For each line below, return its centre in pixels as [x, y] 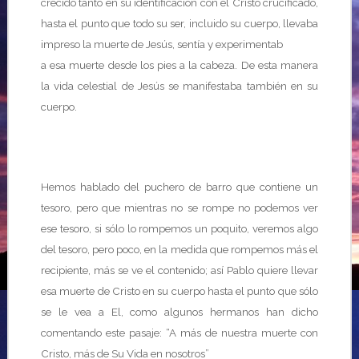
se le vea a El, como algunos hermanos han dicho [179, 312]
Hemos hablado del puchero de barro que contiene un [179, 187]
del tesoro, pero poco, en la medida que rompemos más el [179, 249]
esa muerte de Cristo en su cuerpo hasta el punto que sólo [179, 291]
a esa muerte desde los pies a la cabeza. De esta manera [179, 65]
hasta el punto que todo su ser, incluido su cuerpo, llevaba [179, 23]
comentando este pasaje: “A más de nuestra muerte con [179, 333]
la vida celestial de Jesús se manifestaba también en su [179, 86]
